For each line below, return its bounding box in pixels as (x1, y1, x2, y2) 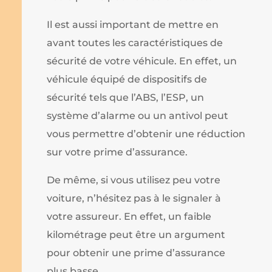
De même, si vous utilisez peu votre (47, 174, 221, 186)
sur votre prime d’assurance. (47, 146, 188, 158)
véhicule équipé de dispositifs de (47, 73, 208, 86)
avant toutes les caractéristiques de (47, 37, 223, 49)
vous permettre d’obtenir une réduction (47, 128, 246, 140)
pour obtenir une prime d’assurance (47, 247, 226, 259)
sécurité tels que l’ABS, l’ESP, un (47, 92, 205, 104)
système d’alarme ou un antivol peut (47, 110, 229, 122)
